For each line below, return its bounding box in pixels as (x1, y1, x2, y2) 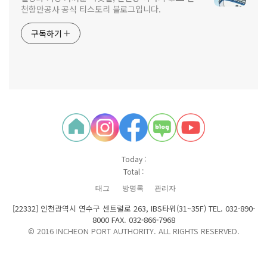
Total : (123, 166, 144, 177)
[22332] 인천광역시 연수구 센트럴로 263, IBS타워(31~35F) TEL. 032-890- (12, 203, 255, 215)
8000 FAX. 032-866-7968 (92, 214, 175, 226)
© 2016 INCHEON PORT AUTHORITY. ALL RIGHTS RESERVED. (27, 225, 240, 237)
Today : (121, 154, 146, 164)
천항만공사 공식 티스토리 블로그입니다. (21, 3, 161, 15)
